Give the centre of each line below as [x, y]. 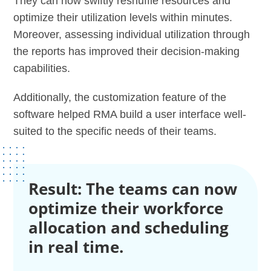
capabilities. [42, 69]
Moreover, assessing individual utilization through [132, 35]
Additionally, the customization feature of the [120, 98]
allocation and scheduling [129, 228]
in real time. [76, 247]
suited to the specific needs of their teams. [115, 132]
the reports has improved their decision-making [127, 52]
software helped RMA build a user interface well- [130, 115]
